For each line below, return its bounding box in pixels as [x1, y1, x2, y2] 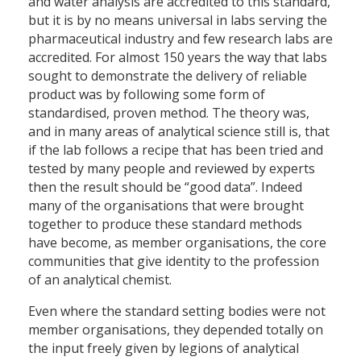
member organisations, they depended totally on [28, 321, 323, 339]
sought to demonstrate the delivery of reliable [28, 67, 307, 85]
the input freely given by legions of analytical [28, 339, 299, 358]
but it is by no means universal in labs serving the [28, 11, 327, 30]
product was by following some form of [28, 85, 265, 104]
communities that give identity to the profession [28, 252, 319, 271]
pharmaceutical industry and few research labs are [28, 30, 333, 48]
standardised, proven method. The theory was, [28, 104, 309, 122]
